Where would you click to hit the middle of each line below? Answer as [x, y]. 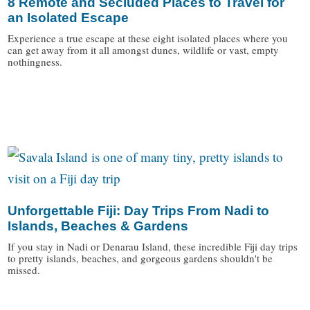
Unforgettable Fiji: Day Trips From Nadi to [139, 210]
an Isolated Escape [69, 17]
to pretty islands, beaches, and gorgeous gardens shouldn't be [140, 258]
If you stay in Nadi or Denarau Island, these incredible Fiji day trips [153, 246]
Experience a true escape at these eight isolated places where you [148, 38]
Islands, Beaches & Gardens [98, 226]
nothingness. [35, 61]
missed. [24, 270]
